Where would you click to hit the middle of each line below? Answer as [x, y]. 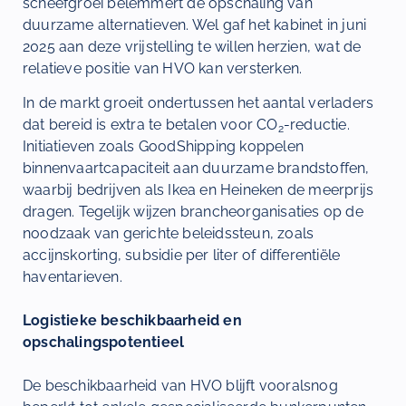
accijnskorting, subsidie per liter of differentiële [182, 256]
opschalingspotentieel [104, 343]
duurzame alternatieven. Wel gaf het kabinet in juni [195, 24]
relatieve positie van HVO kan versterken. [163, 68]
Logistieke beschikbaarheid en [132, 321]
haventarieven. [72, 277]
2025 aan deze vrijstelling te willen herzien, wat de [192, 46]
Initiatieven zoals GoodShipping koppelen [164, 147]
